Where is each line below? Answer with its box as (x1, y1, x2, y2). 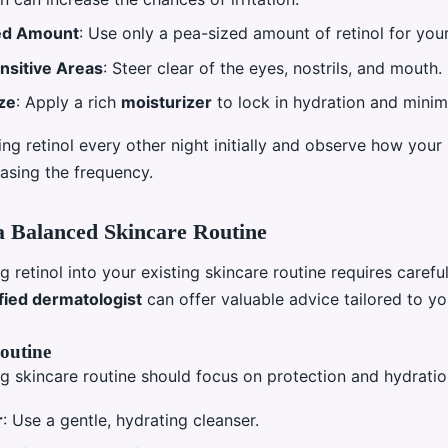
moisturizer (121, 92, 212, 113)
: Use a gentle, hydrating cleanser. (3, 410, 259, 431)
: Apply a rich (16, 92, 121, 113)
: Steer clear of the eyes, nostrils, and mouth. (103, 57, 442, 78)
